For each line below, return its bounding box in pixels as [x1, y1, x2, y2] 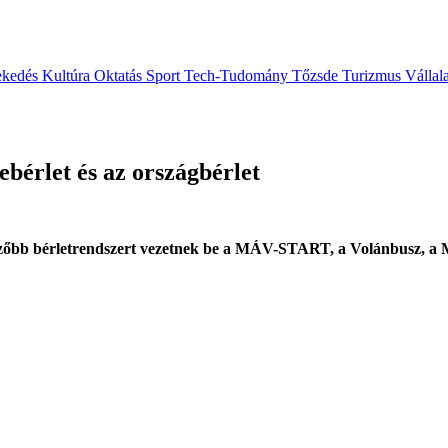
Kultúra [42, 67, 94, 85]
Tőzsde [292, 67, 342, 85]
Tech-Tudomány [184, 67, 292, 85]
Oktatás [94, 67, 146, 85]
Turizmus [342, 67, 405, 85]
